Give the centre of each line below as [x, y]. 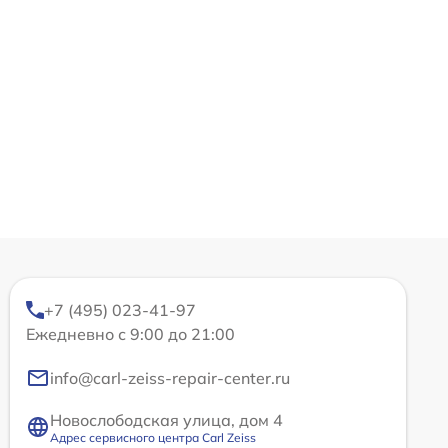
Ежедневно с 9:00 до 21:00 [130, 333]
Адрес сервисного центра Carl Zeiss [153, 437]
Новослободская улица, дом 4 [166, 419]
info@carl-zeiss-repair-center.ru [170, 377]
